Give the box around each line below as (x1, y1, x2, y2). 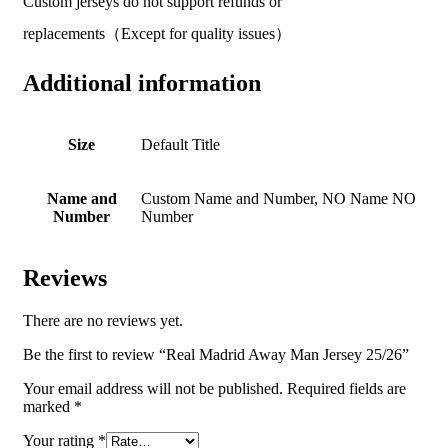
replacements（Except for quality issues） (23, 25, 291, 43)
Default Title (141, 136, 220, 154)
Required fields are (287, 379, 406, 397)
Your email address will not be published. (23, 379, 283, 397)
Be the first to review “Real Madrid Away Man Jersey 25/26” (23, 345, 409, 363)
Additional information (23, 70, 261, 97)
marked (23, 397, 74, 415)
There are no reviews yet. (23, 311, 183, 329)
